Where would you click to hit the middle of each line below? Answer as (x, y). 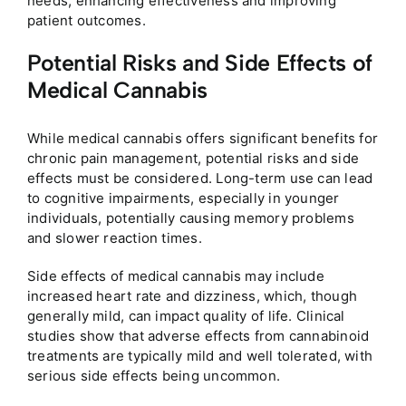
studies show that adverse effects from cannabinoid (198, 335)
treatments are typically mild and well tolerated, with (200, 355)
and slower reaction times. (114, 237)
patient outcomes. (86, 21)
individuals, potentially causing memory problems (190, 217)
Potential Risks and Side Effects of (199, 63)
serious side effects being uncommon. (154, 375)
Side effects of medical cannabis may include (175, 275)
